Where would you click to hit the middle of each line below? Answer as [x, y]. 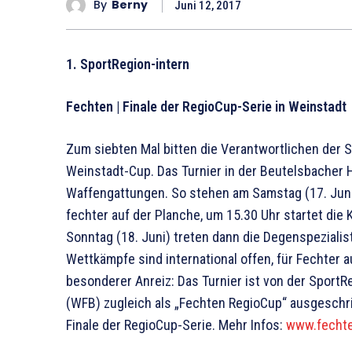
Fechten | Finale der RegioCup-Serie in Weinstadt [206, 106]
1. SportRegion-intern [128, 64]
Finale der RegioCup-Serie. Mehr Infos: [176, 324]
